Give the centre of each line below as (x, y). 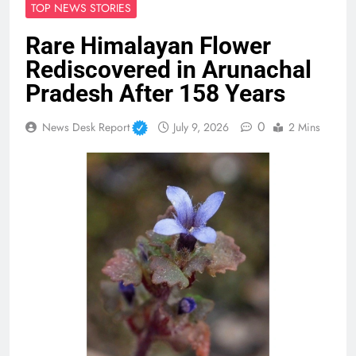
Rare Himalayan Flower (148, 45)
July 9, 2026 (201, 127)
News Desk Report (86, 127)
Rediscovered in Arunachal (168, 69)
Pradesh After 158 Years (155, 93)
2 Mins (304, 127)
